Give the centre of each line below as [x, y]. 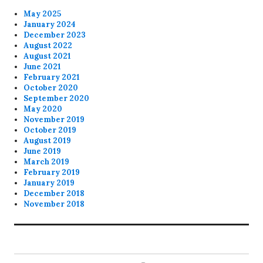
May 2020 [43, 109]
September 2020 [57, 99]
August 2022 [48, 46]
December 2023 [55, 35]
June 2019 [43, 151]
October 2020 [51, 88]
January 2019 [49, 183]
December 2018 [54, 194]
